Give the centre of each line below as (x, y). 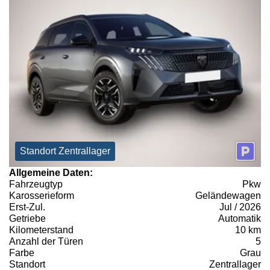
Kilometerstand (41, 230)
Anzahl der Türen (46, 241)
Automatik (240, 218)
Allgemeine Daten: (51, 172)
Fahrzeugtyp (36, 184)
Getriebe (27, 218)
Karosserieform (42, 195)
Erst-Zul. (27, 207)
